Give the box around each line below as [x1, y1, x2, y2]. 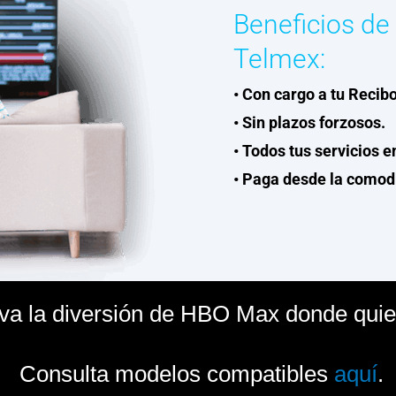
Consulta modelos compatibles [12, 360, 334, 387]
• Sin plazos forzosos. [233, 113, 385, 132]
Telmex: [233, 42, 325, 74]
